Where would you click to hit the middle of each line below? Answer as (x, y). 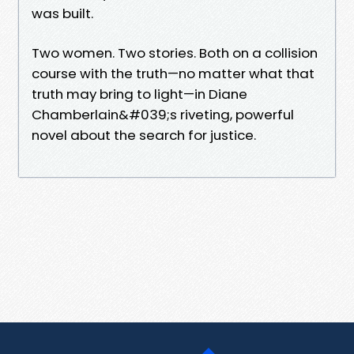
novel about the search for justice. (144, 135)
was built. (62, 13)
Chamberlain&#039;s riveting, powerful (163, 114)
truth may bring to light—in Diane (139, 94)
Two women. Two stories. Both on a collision (175, 53)
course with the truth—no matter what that (173, 73)
